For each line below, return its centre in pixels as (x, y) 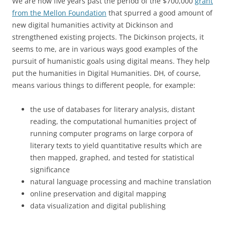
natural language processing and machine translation (121, 182)
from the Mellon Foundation (59, 13)
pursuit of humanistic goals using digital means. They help (111, 61)
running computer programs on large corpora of (111, 133)
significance (50, 170)
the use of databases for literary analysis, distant (113, 109)
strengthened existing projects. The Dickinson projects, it (108, 37)
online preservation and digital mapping (98, 194)
